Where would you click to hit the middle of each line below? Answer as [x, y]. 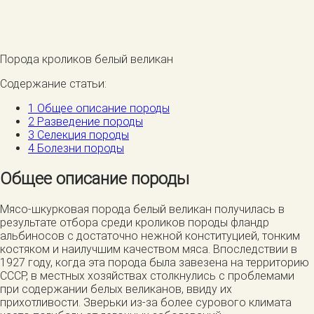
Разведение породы [89, 121]
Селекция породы [82, 135]
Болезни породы [79, 148]
